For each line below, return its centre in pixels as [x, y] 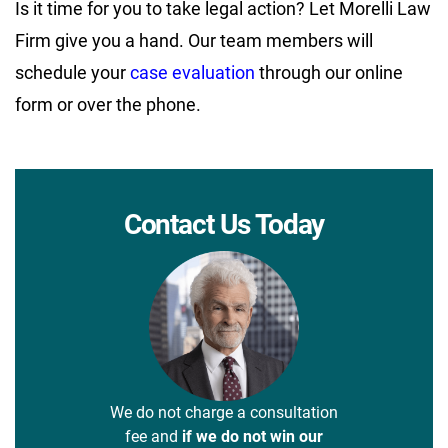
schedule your [72, 72]
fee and [153, 436]
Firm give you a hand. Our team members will [194, 40]
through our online [329, 72]
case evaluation [192, 72]
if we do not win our [252, 436]
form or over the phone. [108, 104]
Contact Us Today [224, 224]
